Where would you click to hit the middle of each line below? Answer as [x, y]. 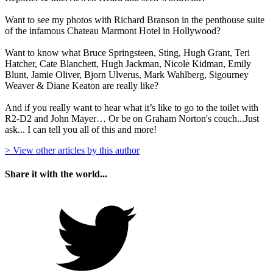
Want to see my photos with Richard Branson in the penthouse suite [135, 19]
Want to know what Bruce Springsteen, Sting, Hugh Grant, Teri [127, 52]
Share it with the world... [56, 174]
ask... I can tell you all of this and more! [81, 129]
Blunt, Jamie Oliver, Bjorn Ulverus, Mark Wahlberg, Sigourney [127, 74]
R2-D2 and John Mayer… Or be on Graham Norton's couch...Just [132, 118]
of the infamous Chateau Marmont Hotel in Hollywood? [113, 30]
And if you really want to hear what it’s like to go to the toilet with [132, 107]
